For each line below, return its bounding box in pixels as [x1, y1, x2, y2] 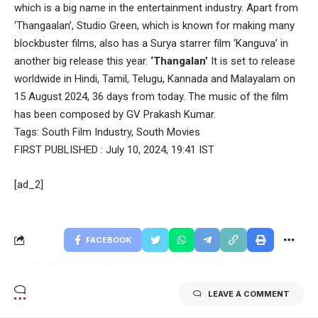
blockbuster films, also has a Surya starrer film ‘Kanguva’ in [14, 37, 288, 50]
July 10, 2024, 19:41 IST [106, 143, 214, 157]
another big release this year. [14, 55, 150, 68]
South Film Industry [42, 126, 131, 139]
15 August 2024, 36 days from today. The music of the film [14, 90, 288, 104]
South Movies [136, 126, 200, 139]
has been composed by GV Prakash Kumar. [14, 108, 216, 121]
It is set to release [208, 55, 295, 68]
